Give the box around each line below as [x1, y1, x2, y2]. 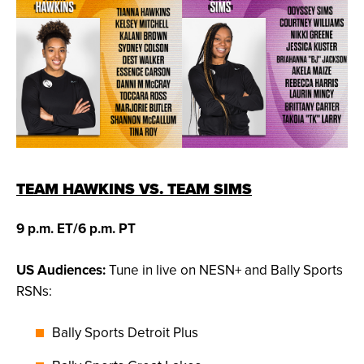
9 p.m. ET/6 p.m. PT [16, 219, 136, 239]
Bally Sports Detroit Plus [52, 323, 198, 343]
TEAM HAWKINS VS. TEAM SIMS [16, 177, 252, 201]
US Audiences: [16, 260, 106, 280]
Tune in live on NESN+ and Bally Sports [106, 260, 343, 280]
